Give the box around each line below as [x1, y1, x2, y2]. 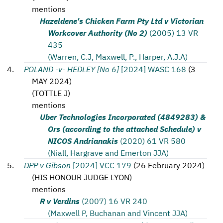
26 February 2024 [136, 159, 202, 170]
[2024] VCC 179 [73, 159, 131, 170]
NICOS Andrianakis [48, 135, 118, 146]
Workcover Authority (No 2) [48, 27, 147, 38]
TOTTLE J [34, 87, 68, 98]
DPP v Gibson [24, 159, 71, 170]
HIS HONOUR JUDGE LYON [34, 171, 129, 182]
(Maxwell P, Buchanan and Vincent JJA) [48, 207, 188, 218]
